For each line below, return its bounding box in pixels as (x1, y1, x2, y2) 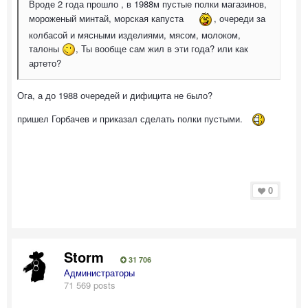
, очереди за (214, 11, 265, 25)
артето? (29, 56, 61, 70)
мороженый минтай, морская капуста (29, 11, 186, 25)
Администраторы (64, 265, 135, 279)
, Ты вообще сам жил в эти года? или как (76, 41, 248, 55)
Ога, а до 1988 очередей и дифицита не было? (17, 89, 215, 102)
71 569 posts (64, 278, 115, 291)
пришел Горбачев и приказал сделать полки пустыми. (17, 112, 245, 126)
